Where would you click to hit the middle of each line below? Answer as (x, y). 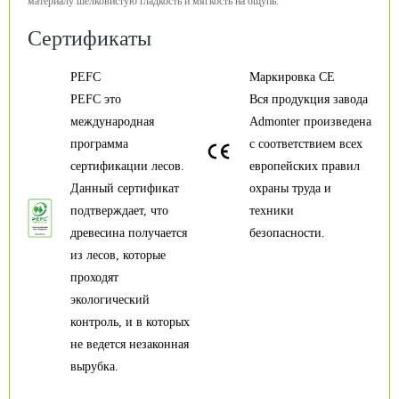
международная (112, 122)
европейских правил (305, 166)
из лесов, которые (118, 255)
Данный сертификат (125, 188)
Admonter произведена (310, 122)
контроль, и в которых (130, 322)
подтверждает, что (119, 211)
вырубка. (94, 366)
